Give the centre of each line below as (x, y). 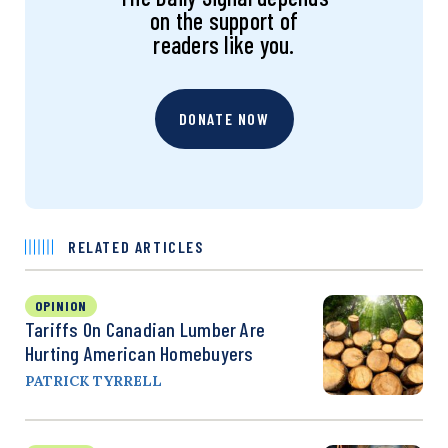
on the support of (224, 20)
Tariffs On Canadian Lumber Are (145, 328)
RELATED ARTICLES (136, 246)
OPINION (61, 305)
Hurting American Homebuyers (139, 352)
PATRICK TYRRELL (93, 380)
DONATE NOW (224, 118)
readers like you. (224, 44)
